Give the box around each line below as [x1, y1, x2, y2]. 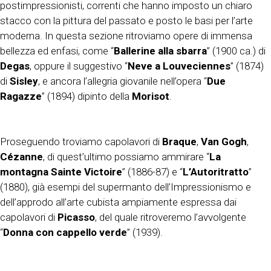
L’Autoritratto [183, 166, 249, 178]
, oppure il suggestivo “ [30, 60, 128, 73]
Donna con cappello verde [3, 226, 127, 239]
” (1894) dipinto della [42, 90, 132, 103]
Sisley [10, 75, 38, 88]
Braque [162, 135, 197, 148]
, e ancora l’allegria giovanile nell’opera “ [38, 75, 207, 88]
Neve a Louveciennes [128, 60, 230, 73]
